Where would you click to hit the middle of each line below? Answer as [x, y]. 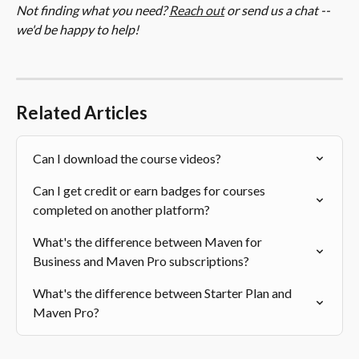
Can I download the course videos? [127, 159]
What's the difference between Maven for [149, 242]
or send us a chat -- [278, 10]
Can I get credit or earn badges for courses [150, 191]
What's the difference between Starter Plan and [163, 293]
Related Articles [82, 113]
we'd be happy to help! [77, 29]
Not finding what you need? [93, 10]
